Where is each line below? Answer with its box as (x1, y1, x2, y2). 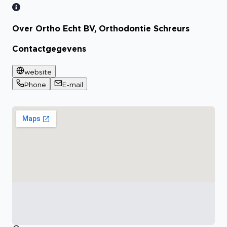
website (24, 68, 52, 75)
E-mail (62, 81, 83, 88)
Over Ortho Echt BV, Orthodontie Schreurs (12, 24, 190, 33)
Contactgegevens (12, 44, 86, 54)
